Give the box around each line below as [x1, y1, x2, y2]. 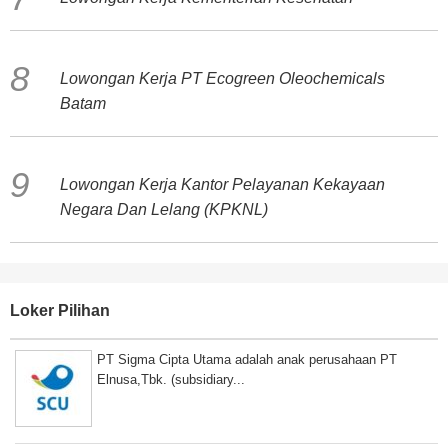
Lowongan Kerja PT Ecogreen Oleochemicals [60, 70, 385, 87]
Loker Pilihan [10, 302, 110, 319]
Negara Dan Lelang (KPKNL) [60, 201, 268, 218]
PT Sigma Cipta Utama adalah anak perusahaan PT [97, 352, 397, 367]
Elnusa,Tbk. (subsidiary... [97, 372, 245, 387]
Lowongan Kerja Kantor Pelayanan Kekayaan [60, 176, 385, 193]
